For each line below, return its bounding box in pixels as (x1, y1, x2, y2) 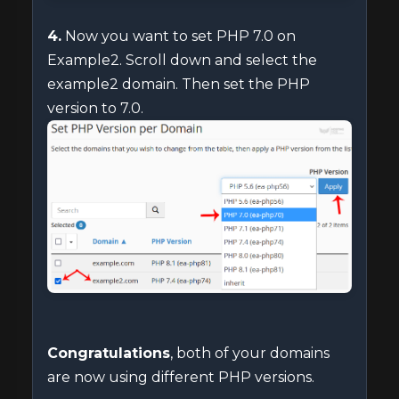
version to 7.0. (47, 100, 143, 118)
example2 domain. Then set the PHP (47, 76, 310, 94)
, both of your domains (170, 344, 330, 362)
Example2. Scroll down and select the (47, 52, 317, 69)
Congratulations (47, 344, 170, 362)
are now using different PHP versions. (47, 368, 314, 386)
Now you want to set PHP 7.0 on (61, 28, 296, 45)
